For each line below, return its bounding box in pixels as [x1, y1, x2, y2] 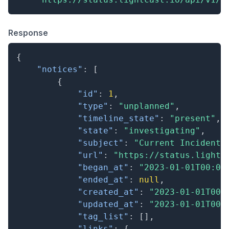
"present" [170, 113, 216, 123]
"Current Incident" [134, 138, 226, 148]
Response [8, 28, 48, 38]
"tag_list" [78, 212, 129, 221]
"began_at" [78, 163, 129, 172]
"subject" [78, 138, 124, 148]
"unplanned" [119, 101, 175, 111]
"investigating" [124, 126, 200, 135]
